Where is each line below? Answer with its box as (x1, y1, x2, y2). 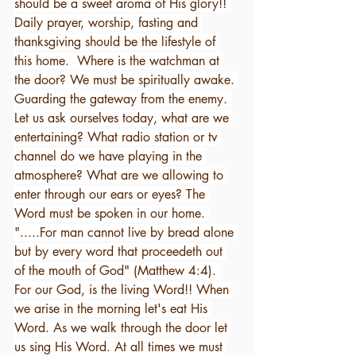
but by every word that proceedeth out (14, 243, 226, 260)
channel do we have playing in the (14, 148, 206, 164)
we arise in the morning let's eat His (14, 300, 211, 317)
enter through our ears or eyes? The (14, 186, 209, 203)
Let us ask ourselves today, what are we (14, 110, 233, 126)
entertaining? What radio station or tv (14, 129, 221, 145)
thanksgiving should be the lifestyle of (14, 33, 219, 50)
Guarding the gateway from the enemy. (14, 91, 231, 107)
